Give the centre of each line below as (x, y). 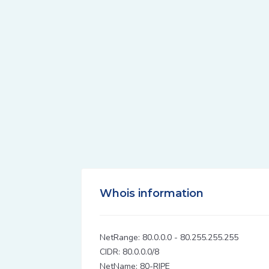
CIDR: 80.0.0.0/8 (129, 252)
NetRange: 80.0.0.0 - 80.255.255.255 (169, 237)
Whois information (152, 193)
